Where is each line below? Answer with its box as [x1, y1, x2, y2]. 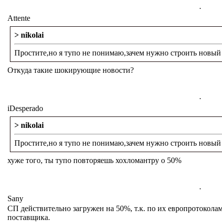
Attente [7, 14, 30, 22]
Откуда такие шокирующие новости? [7, 66, 134, 74]
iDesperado [7, 104, 43, 112]
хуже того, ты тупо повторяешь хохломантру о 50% [7, 156, 181, 165]
